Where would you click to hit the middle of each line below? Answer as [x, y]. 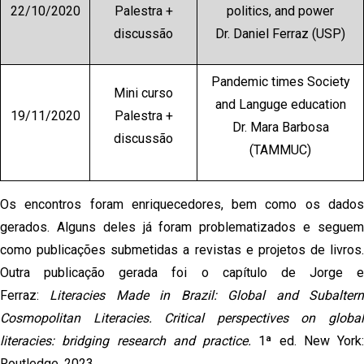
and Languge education [280, 104]
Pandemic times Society [280, 81]
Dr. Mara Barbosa [280, 127]
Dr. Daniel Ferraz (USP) [280, 33]
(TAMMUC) [280, 149]
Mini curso [143, 93]
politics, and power [280, 11]
